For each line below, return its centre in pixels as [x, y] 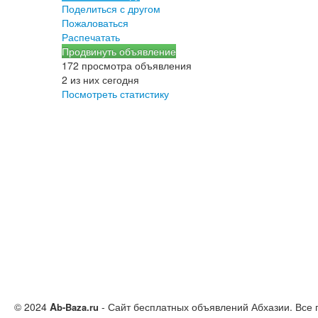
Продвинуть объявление [119, 51]
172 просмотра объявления [127, 65]
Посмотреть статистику [115, 93]
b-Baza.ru [78, 307]
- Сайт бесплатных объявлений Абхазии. [196, 306]
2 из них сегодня [100, 79]
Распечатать [91, 37]
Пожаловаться [95, 22]
